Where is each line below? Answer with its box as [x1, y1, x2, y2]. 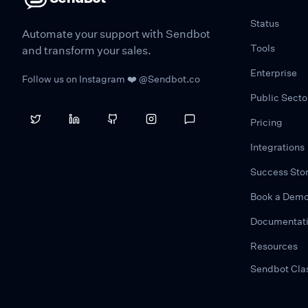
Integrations [250, 140, 305, 153]
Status [250, 16, 279, 30]
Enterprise [250, 66, 297, 79]
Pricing [250, 115, 283, 129]
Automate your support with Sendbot [22, 26, 210, 41]
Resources [250, 239, 298, 252]
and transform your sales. [22, 43, 151, 57]
